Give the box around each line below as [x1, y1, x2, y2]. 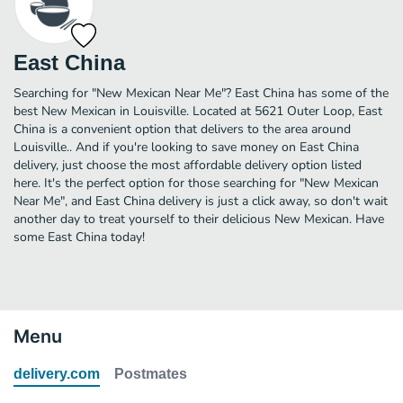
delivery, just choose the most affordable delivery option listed [13, 156, 362, 174]
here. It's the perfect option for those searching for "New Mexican [13, 174, 379, 192]
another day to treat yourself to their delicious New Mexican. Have [13, 210, 384, 228]
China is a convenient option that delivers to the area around [13, 120, 351, 138]
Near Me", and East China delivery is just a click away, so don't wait [13, 192, 388, 210]
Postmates [114, 365, 187, 381]
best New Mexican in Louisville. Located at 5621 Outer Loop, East [13, 102, 382, 120]
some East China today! [13, 228, 145, 246]
